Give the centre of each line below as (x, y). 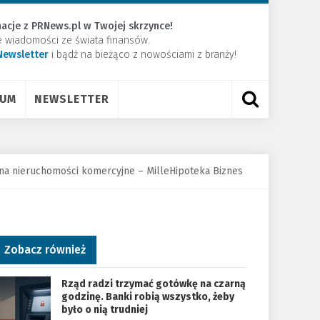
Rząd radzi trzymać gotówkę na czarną (153, 284)
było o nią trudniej (104, 310)
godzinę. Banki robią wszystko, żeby (147, 297)
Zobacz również (45, 250)
